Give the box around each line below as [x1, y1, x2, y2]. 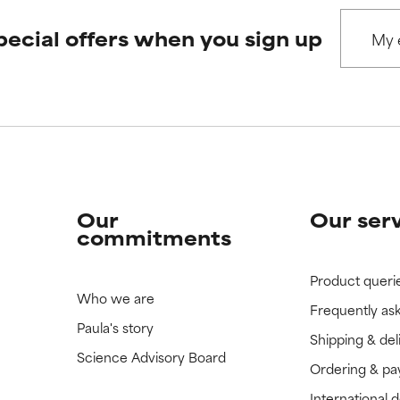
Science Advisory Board [76, 346, 226, 368]
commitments [76, 222, 231, 253]
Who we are [76, 287, 154, 309]
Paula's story [76, 317, 154, 338]
